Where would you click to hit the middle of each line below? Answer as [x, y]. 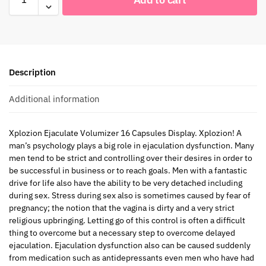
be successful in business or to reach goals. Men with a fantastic [128, 171]
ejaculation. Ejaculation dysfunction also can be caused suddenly [130, 246]
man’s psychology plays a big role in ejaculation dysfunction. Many [132, 146]
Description [32, 72]
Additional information [54, 99]
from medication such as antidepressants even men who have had [132, 258]
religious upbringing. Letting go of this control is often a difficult [127, 221]
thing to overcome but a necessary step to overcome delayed [122, 233]
